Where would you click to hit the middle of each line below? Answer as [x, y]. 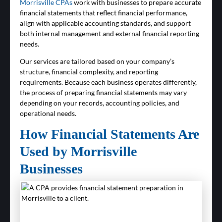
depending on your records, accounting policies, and [100, 103]
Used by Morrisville [78, 151]
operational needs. [48, 113]
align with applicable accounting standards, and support [105, 23]
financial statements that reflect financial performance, [104, 13]
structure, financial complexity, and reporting [89, 72]
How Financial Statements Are [110, 134]
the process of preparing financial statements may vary [103, 92]
